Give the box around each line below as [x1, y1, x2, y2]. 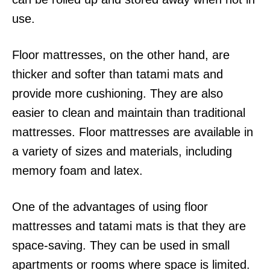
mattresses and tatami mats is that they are [12, 219, 246, 233]
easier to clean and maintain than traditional [12, 106, 245, 120]
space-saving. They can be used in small [12, 239, 230, 253]
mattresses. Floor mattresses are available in [12, 125, 253, 139]
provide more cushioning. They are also [12, 87, 223, 101]
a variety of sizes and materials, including [12, 145, 232, 159]
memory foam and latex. [12, 164, 143, 178]
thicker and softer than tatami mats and [12, 67, 223, 81]
